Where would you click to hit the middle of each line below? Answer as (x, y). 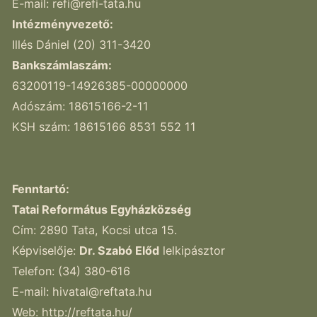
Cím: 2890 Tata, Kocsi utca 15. (95, 230)
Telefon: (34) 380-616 (71, 271)
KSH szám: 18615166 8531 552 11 (104, 127)
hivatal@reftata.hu (102, 291)
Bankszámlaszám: (62, 65)
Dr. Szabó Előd (120, 250)
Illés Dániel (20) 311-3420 (82, 45)
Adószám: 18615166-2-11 (81, 106)
